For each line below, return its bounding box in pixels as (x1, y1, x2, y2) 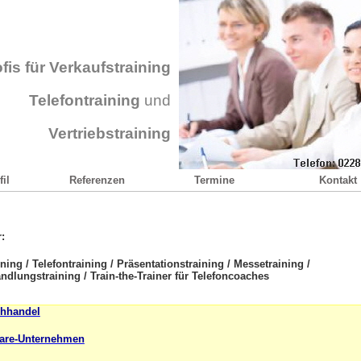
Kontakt (318, 174, 357, 186)
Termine (193, 174, 234, 186)
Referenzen (68, 174, 125, 186)
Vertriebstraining (48, 125, 171, 142)
